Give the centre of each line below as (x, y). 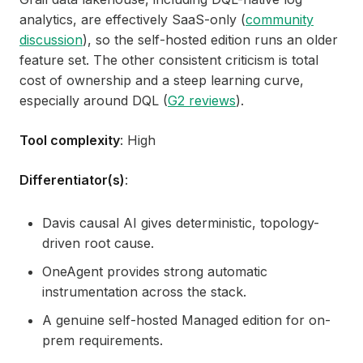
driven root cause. (98, 243)
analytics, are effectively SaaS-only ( (132, 20)
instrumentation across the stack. (144, 292)
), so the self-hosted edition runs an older (210, 40)
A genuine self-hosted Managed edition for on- (186, 320)
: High (138, 141)
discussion (51, 40)
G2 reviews (202, 101)
